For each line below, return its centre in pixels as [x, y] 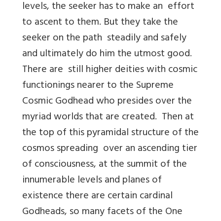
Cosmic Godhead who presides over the [107, 102]
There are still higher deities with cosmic [110, 70]
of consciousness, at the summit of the [106, 165]
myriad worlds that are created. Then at [108, 117]
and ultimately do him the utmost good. [107, 54]
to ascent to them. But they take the [100, 23]
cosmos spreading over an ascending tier [110, 149]
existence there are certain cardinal [99, 196]
